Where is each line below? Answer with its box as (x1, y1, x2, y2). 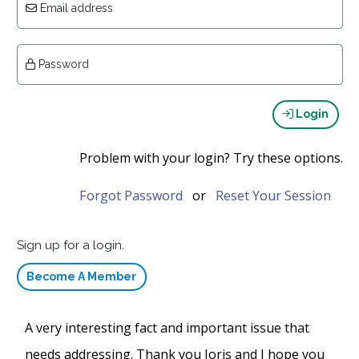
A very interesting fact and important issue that (24, 319, 309, 337)
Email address (37, 2, 113, 14)
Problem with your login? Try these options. (79, 148, 343, 167)
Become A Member (26, 269, 136, 283)
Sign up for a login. (16, 237, 124, 252)
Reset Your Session (215, 186, 331, 204)
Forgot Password (79, 186, 183, 204)
